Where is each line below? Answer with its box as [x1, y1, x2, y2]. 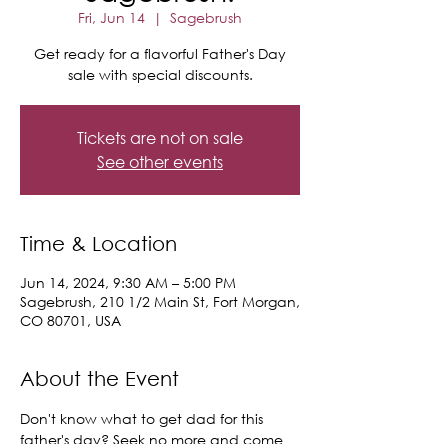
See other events [97, 151, 223, 172]
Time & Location [20, 232, 177, 255]
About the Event [20, 367, 179, 390]
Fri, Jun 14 [78, 8, 145, 27]
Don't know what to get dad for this [20, 409, 267, 428]
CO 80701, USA [20, 311, 121, 330]
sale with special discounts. [67, 65, 253, 84]
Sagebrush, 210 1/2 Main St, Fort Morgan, [20, 292, 300, 311]
